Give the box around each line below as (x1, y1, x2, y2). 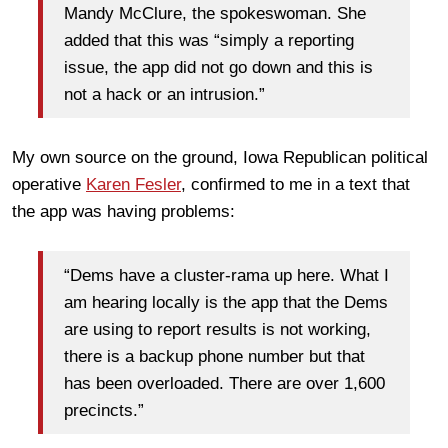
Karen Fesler (86, 175, 181, 195)
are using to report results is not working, (64, 319, 371, 339)
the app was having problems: (12, 202, 235, 222)
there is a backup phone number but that (64, 346, 365, 366)
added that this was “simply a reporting (64, 30, 354, 50)
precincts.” (64, 400, 144, 420)
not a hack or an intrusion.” (64, 84, 265, 104)
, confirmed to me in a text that (181, 175, 410, 195)
